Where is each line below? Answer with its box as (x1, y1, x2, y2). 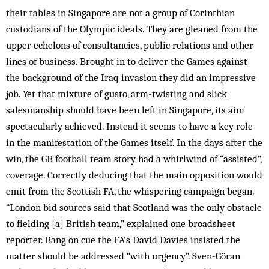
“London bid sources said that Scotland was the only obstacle (6, 201, 262, 213)
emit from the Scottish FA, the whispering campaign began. (6, 185, 254, 197)
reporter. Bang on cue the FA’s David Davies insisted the (6, 234, 240, 246)
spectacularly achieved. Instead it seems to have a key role (6, 120, 253, 132)
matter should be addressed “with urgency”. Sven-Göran (6, 250, 240, 262)
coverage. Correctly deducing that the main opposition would (6, 169, 262, 181)
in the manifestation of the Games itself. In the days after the (6, 136, 262, 148)
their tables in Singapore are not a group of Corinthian (6, 7, 235, 19)
